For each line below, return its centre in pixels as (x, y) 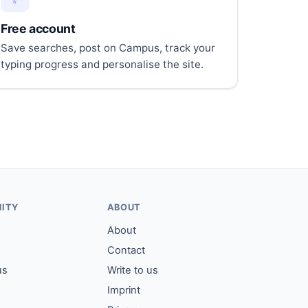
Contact (126, 251)
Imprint (123, 290)
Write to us (132, 271)
